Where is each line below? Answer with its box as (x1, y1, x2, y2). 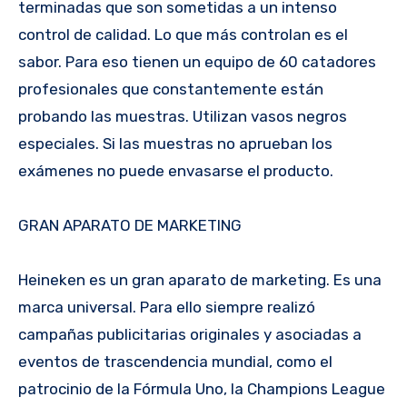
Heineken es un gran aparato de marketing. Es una (18, 270, 382, 289)
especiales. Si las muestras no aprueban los (18, 134, 333, 153)
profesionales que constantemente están (18, 79, 323, 98)
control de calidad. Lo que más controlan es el (18, 25, 348, 44)
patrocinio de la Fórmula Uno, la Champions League (18, 379, 385, 398)
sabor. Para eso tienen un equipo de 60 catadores (18, 52, 376, 71)
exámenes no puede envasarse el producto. (18, 161, 333, 180)
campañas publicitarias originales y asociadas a (18, 324, 362, 343)
